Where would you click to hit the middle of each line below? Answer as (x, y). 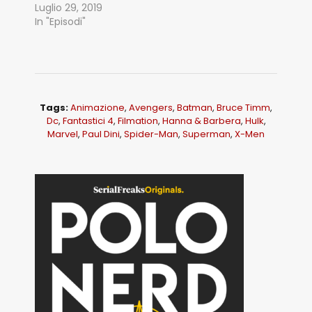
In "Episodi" (60, 21)
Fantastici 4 (88, 120)
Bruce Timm (243, 107)
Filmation (138, 120)
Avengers (151, 107)
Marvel (63, 134)
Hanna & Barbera (201, 120)
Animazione (97, 107)
